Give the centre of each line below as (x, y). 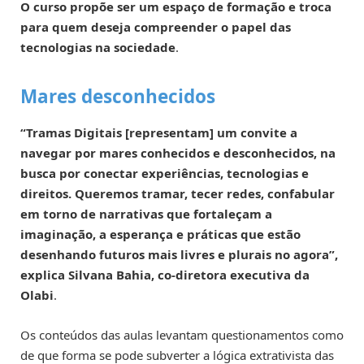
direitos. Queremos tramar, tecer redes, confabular (178, 194)
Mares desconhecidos (118, 96)
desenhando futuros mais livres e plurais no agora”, (179, 255)
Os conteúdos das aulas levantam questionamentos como (182, 334)
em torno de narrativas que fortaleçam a (146, 214)
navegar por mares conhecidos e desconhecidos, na (178, 153)
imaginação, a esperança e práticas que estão (160, 234)
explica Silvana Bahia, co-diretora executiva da (165, 275)
